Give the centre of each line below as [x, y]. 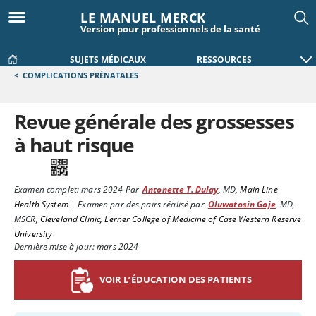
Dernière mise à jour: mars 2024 [77, 247]
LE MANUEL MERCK [143, 18]
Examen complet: [47, 189]
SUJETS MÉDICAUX [108, 60]
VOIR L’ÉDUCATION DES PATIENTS [176, 279]
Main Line [259, 189]
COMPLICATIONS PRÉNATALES [80, 75]
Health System [41, 204]
